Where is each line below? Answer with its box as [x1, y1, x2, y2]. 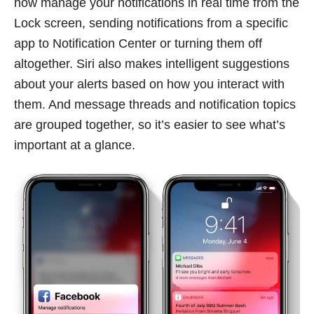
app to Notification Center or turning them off [14, 36, 262, 50]
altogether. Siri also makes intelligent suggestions [14, 56, 289, 71]
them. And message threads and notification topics [14, 97, 296, 111]
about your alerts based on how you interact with [14, 76, 285, 91]
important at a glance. [14, 137, 135, 152]
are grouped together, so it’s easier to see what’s [14, 117, 285, 132]
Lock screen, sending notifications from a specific [14, 15, 288, 30]
